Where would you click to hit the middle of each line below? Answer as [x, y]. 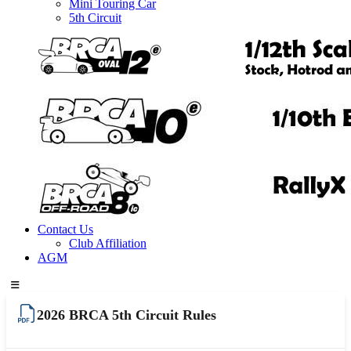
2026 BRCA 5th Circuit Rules [127, 315]
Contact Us [65, 230]
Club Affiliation [108, 244]
